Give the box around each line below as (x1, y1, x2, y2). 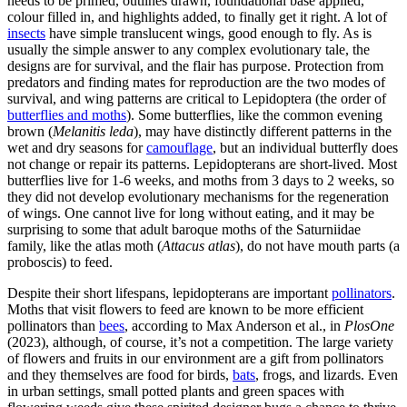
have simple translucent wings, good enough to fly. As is (45, 25, 372, 41)
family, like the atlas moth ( (7, 237, 162, 253)
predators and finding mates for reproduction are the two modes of (7, 74, 385, 90)
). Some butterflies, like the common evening (126, 106, 382, 123)
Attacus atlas (162, 237, 235, 253)
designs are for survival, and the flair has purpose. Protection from (7, 57, 383, 74)
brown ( (7, 123, 53, 139)
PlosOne (344, 317, 394, 333)
